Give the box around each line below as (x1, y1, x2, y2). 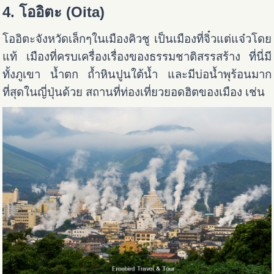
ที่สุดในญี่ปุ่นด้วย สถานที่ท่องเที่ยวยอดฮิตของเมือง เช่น (2, 85, 265, 98)
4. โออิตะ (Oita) (2, 3, 105, 20)
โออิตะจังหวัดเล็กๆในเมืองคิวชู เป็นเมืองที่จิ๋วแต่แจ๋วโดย (2, 32, 272, 45)
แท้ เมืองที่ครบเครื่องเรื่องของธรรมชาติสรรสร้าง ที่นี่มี (2, 50, 272, 63)
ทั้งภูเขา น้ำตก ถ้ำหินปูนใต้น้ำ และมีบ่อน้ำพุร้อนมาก (2, 67, 272, 81)
